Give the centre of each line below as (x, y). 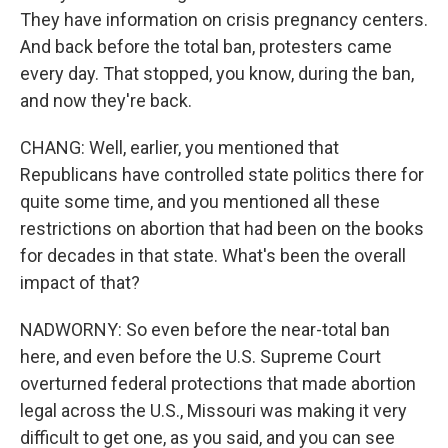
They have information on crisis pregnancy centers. (224, 19)
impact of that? (80, 282)
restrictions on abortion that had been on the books (222, 228)
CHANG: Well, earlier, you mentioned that (179, 147)
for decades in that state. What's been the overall (213, 255)
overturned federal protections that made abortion (218, 383)
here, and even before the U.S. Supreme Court (200, 356)
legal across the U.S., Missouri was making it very (213, 410)
